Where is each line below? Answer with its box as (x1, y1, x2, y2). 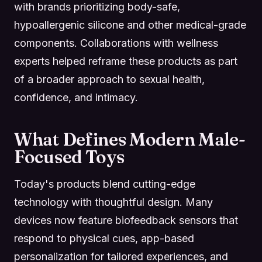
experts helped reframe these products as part (14, 54, 237, 67)
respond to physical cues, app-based (14, 232, 194, 244)
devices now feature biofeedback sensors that (14, 213, 238, 226)
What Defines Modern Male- (14, 128, 246, 150)
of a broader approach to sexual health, (14, 73, 205, 85)
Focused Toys (14, 146, 125, 168)
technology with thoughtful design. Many (14, 195, 213, 208)
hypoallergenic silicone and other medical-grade (14, 18, 246, 31)
